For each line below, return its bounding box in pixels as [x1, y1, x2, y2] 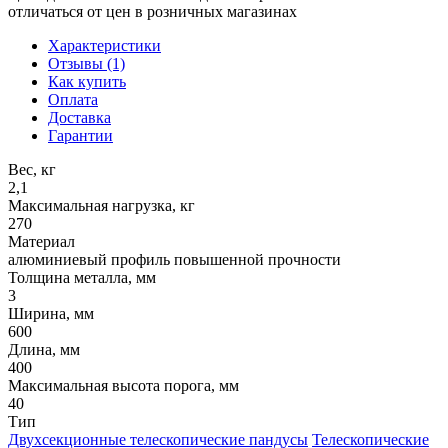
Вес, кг [8, 160, 56, 178]
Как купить [48, 72, 126, 90]
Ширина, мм [8, 304, 94, 322]
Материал [8, 232, 75, 250]
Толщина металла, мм [8, 268, 156, 286]
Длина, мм [8, 340, 80, 358]
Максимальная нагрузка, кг [8, 196, 195, 214]
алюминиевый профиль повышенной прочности [8, 250, 341, 268]
